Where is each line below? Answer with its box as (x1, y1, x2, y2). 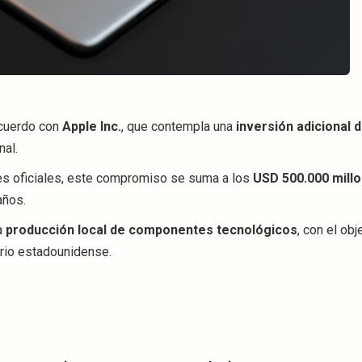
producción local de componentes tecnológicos (6, 222, 297, 238)
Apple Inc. (62, 119, 121, 135)
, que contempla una (121, 119, 236, 135)
